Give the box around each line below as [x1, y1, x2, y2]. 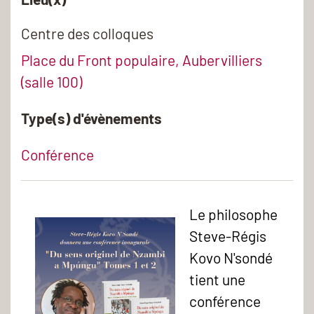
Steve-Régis [189, 226, 266, 245]
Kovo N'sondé [189, 248, 273, 266]
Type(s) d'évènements [21, 109, 162, 128]
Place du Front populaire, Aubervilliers [21, 51, 262, 69]
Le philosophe [189, 205, 278, 223]
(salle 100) [21, 73, 82, 91]
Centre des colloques [21, 24, 153, 42]
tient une [189, 270, 245, 288]
